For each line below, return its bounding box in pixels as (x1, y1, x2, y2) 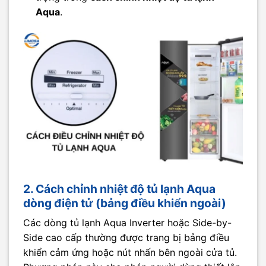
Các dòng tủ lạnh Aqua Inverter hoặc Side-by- (23, 217, 232, 229)
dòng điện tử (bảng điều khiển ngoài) (23, 195, 226, 210)
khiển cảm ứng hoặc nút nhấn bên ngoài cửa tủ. (23, 246, 237, 259)
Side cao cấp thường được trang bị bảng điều (23, 232, 229, 244)
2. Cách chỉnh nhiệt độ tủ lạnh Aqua (23, 181, 216, 196)
